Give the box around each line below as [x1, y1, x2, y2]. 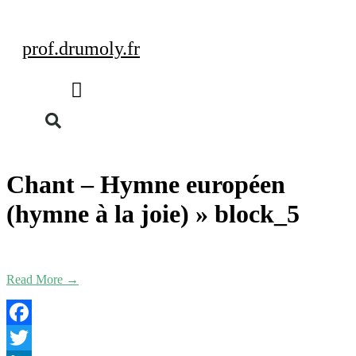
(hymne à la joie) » [6, 199, 215, 228]
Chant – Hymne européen [6, 169, 285, 199]
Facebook [6, 331, 56, 345]
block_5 [215, 199, 300, 228]
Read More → [6, 273, 79, 287]
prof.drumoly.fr [22, 37, 140, 59]
